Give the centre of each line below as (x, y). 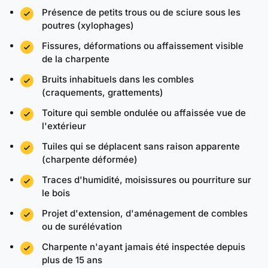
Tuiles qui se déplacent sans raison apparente (141, 146)
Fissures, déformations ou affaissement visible (143, 46)
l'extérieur (64, 126)
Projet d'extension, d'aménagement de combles (145, 213)
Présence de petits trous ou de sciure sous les (141, 12)
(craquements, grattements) (103, 92)
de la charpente (76, 59)
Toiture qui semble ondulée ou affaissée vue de (144, 113)
